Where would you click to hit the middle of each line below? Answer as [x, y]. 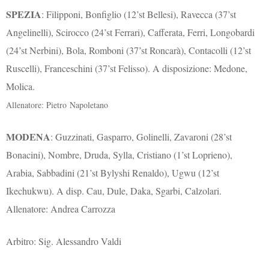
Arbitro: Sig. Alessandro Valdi [64, 241]
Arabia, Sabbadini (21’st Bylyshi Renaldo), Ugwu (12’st [113, 173]
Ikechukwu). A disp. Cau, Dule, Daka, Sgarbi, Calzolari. [114, 191]
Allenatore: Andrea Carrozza [61, 209]
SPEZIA [24, 14]
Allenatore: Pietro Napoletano [57, 105]
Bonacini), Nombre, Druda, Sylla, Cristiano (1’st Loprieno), [119, 155]
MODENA [29, 137]
